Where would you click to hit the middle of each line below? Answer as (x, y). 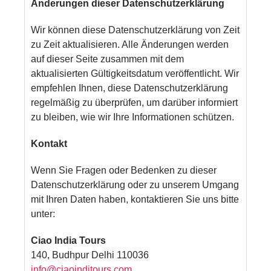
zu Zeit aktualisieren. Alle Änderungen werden (130, 44)
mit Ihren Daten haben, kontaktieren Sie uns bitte (135, 199)
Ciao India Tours (69, 240)
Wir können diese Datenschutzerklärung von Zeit (135, 30)
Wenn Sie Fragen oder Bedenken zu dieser (124, 170)
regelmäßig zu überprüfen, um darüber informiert (135, 102)
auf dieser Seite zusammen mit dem (108, 59)
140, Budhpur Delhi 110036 (90, 255)
